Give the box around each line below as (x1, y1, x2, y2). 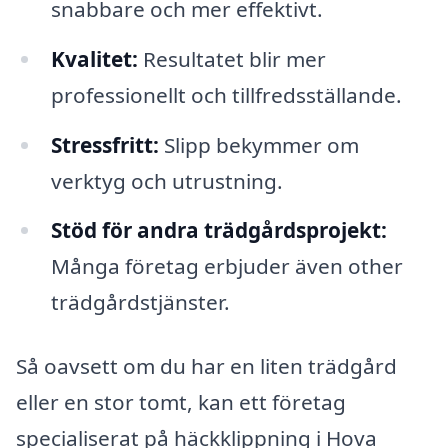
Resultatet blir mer (137, 44, 326, 73)
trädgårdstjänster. (50, 288, 230, 317)
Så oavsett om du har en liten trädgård (16, 352, 397, 381)
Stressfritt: (50, 130, 159, 159)
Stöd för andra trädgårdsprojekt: (50, 216, 387, 245)
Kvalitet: (50, 44, 138, 73)
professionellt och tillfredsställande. (50, 80, 402, 109)
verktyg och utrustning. (50, 166, 283, 195)
